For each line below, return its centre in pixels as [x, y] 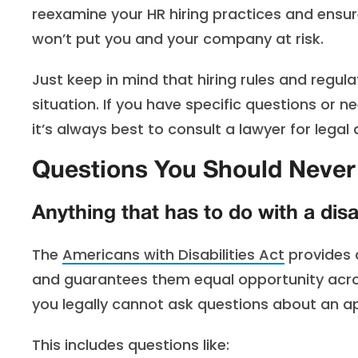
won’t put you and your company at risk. [178, 39]
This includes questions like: [131, 345]
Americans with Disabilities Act [173, 255]
